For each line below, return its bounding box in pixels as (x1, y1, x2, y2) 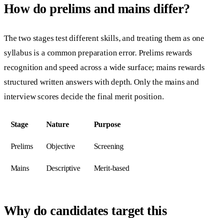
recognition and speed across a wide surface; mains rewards (4, 63, 205, 73)
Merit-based (93, 164, 129, 173)
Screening (93, 142, 124, 151)
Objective (46, 142, 75, 151)
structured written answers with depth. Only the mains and (4, 77, 199, 87)
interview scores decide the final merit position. (4, 92, 164, 102)
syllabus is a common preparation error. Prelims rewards (4, 48, 193, 58)
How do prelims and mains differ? (4, 1, 190, 16)
